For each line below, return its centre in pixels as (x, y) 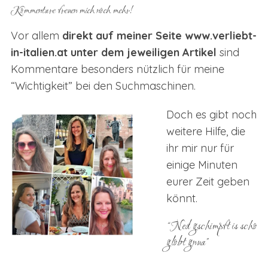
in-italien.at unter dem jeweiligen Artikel (113, 52)
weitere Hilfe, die (206, 131)
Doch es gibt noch (211, 114)
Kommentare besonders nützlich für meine (117, 69)
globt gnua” (188, 243)
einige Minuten (202, 165)
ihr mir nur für (200, 148)
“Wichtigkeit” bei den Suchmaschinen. (103, 86)
